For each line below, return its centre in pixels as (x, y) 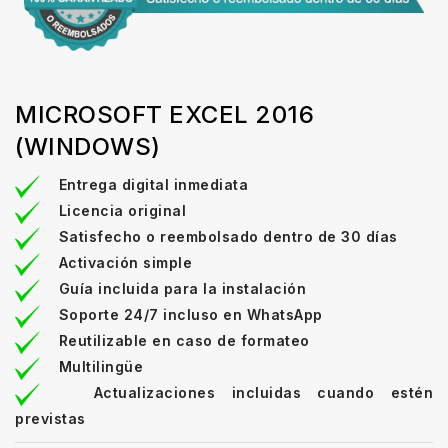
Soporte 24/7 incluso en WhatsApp (190, 315)
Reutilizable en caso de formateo (184, 341)
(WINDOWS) (88, 147)
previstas (50, 419)
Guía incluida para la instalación (182, 289)
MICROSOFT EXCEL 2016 (164, 115)
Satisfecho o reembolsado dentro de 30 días (228, 237)
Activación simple (125, 263)
